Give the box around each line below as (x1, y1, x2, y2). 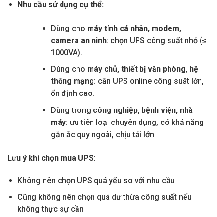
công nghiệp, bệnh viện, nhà (93, 106, 193, 115)
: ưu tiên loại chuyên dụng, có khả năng (65, 118, 204, 127)
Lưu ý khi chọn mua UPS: (7, 154, 95, 163)
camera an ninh (50, 35, 107, 45)
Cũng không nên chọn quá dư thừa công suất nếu (17, 192, 192, 202)
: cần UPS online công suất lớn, (93, 77, 204, 86)
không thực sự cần (17, 204, 84, 214)
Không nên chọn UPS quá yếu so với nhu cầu (17, 175, 175, 185)
